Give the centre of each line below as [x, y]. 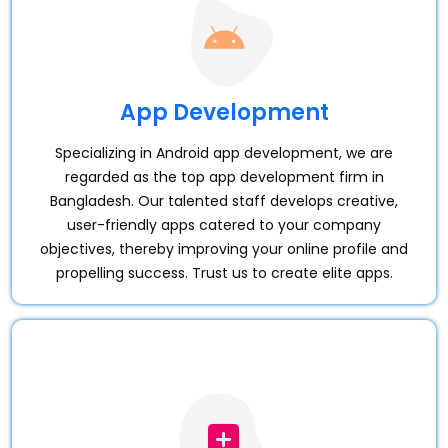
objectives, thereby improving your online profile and [224, 249]
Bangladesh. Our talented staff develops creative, [224, 201]
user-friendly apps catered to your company [224, 225]
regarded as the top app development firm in [224, 177]
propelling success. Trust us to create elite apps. [224, 273]
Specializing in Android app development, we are [224, 153]
